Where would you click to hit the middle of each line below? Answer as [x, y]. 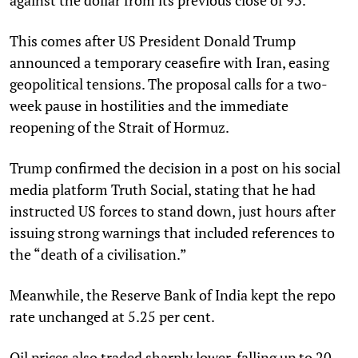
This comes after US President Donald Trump [153, 40]
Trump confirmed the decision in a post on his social [175, 167]
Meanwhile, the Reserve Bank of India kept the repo [173, 294]
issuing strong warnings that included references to [172, 232]
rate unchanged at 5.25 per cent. [112, 316]
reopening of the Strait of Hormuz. [119, 127]
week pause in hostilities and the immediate [149, 105]
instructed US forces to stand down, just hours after [173, 211]
